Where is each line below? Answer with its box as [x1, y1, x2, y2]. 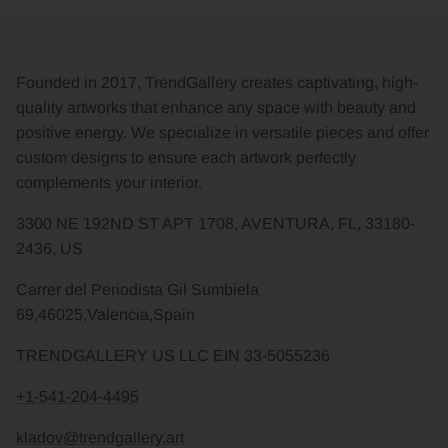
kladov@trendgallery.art [16, 428, 184, 446]
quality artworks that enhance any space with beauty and [16, 98, 416, 116]
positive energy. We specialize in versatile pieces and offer [16, 123, 429, 141]
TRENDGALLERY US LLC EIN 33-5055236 [16, 346, 330, 364]
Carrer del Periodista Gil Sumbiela [16, 280, 259, 298]
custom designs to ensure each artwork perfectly [16, 148, 356, 166]
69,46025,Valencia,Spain [16, 305, 195, 323]
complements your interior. [16, 173, 202, 191]
